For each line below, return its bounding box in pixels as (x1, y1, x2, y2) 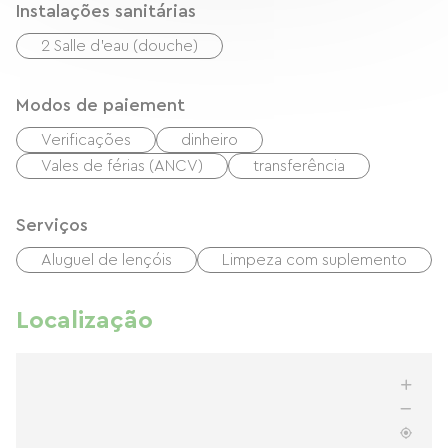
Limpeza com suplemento (222, 252, 407, 268)
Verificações (41, 132, 131, 148)
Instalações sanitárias (16, 2, 196, 20)
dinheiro (181, 132, 238, 148)
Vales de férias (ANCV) (41, 158, 203, 174)
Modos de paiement (16, 96, 185, 114)
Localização (16, 309, 153, 333)
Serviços (16, 216, 88, 234)
